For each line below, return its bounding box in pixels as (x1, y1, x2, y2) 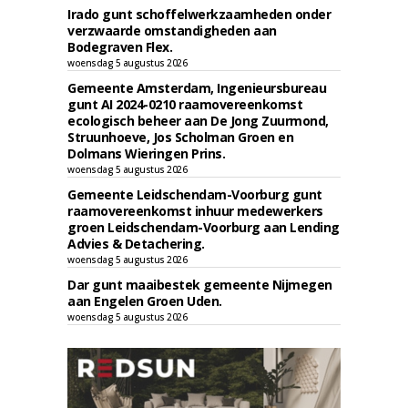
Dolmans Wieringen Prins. (67, 145, 225, 162)
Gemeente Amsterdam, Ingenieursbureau (67, 79, 326, 97)
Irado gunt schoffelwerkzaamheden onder (67, 5, 331, 23)
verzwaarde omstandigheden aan (67, 22, 277, 39)
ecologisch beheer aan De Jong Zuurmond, (67, 112, 329, 129)
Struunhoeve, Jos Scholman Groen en (67, 128, 293, 146)
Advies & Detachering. (67, 235, 205, 252)
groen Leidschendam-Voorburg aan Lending (67, 219, 340, 236)
